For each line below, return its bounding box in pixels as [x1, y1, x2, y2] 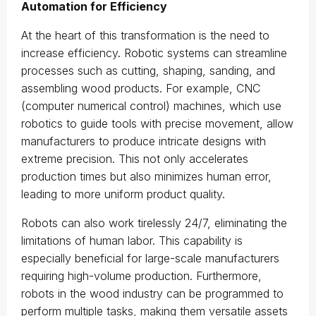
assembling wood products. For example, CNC [21, 81, 260, 95]
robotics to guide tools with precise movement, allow [21, 116, 293, 130]
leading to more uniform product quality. [21, 187, 225, 201]
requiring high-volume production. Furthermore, [21, 269, 262, 283]
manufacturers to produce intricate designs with [21, 134, 266, 148]
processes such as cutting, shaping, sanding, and [21, 63, 275, 78]
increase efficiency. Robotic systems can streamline [21, 46, 287, 60]
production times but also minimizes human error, [21, 169, 272, 183]
